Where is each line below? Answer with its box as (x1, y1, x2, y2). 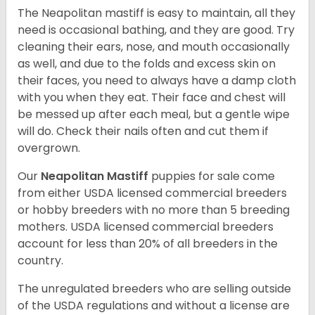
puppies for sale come (151, 168, 275, 185)
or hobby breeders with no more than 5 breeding (18, 202, 290, 219)
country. (18, 252, 66, 269)
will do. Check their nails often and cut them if (18, 123, 269, 140)
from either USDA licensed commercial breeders (18, 185, 287, 202)
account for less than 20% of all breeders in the (18, 236, 278, 252)
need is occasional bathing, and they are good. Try (18, 22, 295, 39)
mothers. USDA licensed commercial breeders (18, 219, 274, 236)
